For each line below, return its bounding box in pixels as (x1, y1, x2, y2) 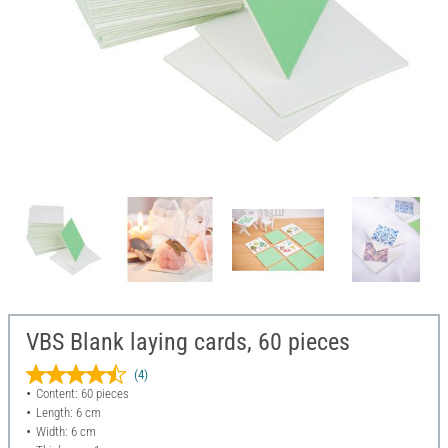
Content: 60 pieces (35, 386, 129, 402)
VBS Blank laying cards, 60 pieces (26, 328, 350, 357)
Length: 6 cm (35, 405, 101, 421)
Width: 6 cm (35, 424, 96, 440)
